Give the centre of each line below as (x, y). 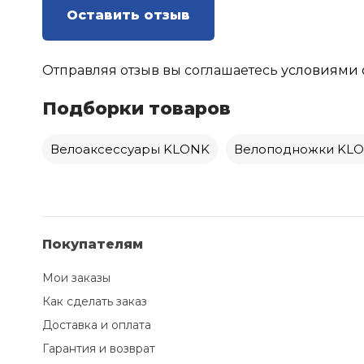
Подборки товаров (136, 108)
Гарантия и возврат (99, 349)
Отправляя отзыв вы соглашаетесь (162, 70)
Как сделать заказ (95, 301)
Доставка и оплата (97, 325)
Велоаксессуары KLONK (130, 149)
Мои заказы (76, 278)
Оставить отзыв (128, 15)
